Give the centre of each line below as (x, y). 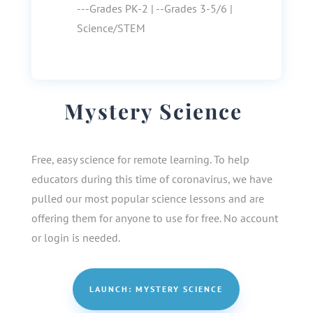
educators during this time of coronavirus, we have (152, 179)
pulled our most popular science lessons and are (147, 198)
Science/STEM (111, 28)
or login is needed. (75, 237)
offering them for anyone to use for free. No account (154, 218)
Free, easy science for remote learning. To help (140, 159)
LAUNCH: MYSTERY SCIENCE (156, 289)
